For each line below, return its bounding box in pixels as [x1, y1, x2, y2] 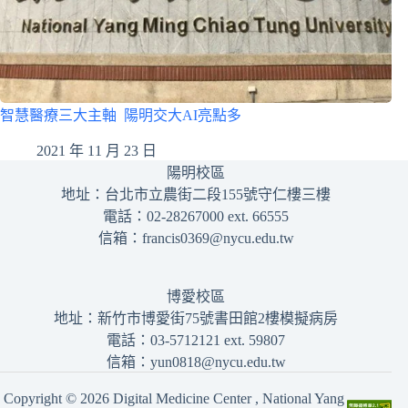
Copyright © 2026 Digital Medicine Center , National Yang [3, 391, 344, 406]
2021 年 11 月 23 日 [36, 142, 157, 158]
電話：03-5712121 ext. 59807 [107, 332, 286, 348]
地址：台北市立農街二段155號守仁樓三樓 [61, 187, 331, 202]
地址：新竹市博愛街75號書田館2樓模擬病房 [54, 311, 339, 326]
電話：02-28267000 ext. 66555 [103, 209, 290, 224]
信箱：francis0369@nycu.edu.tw [97, 230, 294, 246]
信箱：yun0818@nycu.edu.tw [106, 354, 286, 370]
